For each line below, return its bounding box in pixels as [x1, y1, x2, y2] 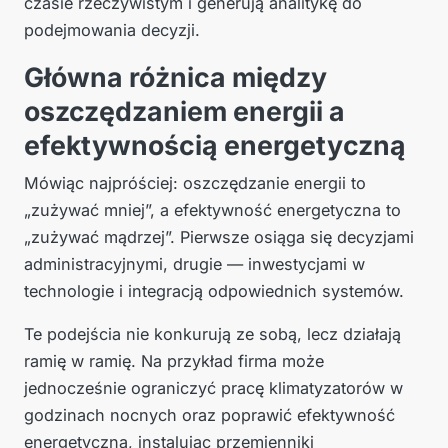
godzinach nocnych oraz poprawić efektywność [24, 405, 395, 426]
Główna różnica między [24, 61, 327, 94]
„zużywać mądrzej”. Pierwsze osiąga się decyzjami [24, 227, 414, 248]
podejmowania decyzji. [24, 20, 200, 41]
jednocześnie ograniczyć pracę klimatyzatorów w [24, 378, 403, 399]
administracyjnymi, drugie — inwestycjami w [24, 254, 365, 275]
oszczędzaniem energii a [24, 95, 345, 128]
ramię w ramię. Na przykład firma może [24, 351, 324, 372]
